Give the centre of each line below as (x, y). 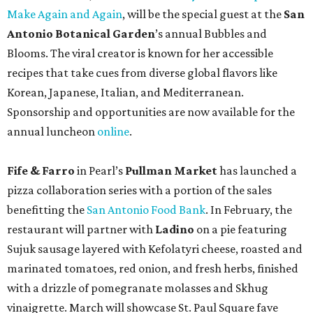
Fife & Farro (41, 170)
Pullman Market (171, 170)
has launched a (257, 170)
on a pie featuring (241, 229)
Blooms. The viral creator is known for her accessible (140, 53)
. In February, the (249, 210)
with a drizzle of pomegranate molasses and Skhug (138, 288)
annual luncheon (52, 131)
